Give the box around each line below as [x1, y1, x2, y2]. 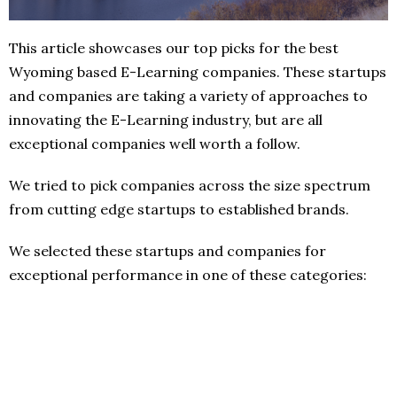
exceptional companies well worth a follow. [9, 134, 300, 152]
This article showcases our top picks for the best [9, 38, 339, 57]
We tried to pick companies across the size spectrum [9, 175, 370, 194]
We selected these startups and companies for [9, 241, 326, 260]
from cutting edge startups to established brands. [9, 199, 349, 218]
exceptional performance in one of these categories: [9, 265, 367, 284]
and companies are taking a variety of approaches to [9, 86, 368, 105]
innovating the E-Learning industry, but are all [9, 110, 323, 128]
